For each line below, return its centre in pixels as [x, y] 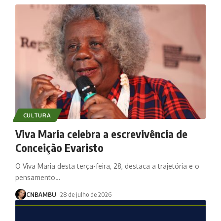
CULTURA [37, 115]
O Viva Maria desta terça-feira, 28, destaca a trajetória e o [107, 166]
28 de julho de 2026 [86, 194]
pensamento [35, 177]
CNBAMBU [41, 194]
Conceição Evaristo [59, 147]
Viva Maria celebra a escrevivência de [101, 133]
